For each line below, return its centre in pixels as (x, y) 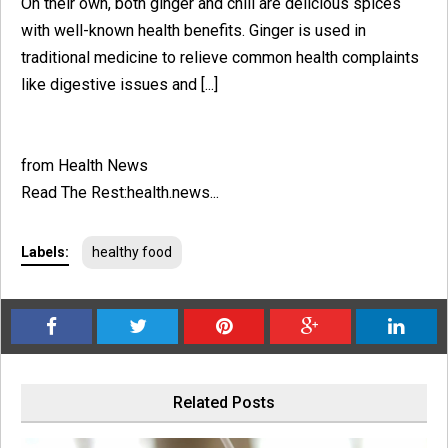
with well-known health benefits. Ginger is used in (193, 30)
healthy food (132, 251)
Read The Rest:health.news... (120, 192)
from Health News (84, 165)
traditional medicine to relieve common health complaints (220, 57)
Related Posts (224, 402)
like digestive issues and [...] (119, 84)
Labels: (45, 251)
